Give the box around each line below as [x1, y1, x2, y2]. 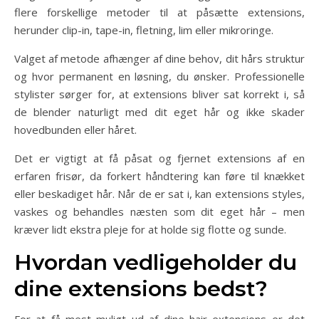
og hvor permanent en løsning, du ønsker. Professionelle [14, 69, 305, 83]
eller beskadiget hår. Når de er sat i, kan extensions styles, [14, 187, 305, 201]
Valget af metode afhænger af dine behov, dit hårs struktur [14, 51, 305, 66]
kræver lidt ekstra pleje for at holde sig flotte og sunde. [14, 222, 286, 236]
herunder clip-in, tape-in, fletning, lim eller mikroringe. [14, 23, 273, 37]
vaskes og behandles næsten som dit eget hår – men [14, 204, 305, 219]
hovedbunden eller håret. [14, 122, 137, 137]
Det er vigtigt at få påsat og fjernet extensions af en [14, 151, 305, 165]
